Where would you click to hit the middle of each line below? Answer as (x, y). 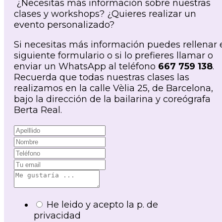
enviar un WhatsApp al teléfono (86, 67)
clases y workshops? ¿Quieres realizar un (105, 14)
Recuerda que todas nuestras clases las (102, 78)
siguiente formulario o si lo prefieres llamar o (113, 56)
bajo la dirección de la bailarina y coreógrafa (112, 99)
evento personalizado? (64, 25)
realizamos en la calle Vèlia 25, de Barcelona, (113, 88)
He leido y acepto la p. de (102, 205)
